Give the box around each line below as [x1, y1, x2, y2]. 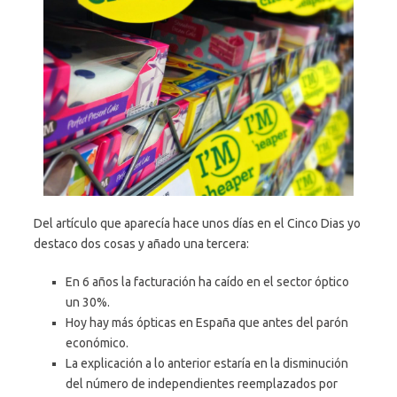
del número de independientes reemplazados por [66, 377, 338, 391]
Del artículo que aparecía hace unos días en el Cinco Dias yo [34, 216, 361, 230]
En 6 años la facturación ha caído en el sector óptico [66, 275, 349, 289]
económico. [66, 336, 128, 350]
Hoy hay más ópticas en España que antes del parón [66, 315, 348, 330]
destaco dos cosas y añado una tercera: [34, 237, 249, 251]
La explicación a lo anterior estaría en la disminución [66, 356, 348, 370]
